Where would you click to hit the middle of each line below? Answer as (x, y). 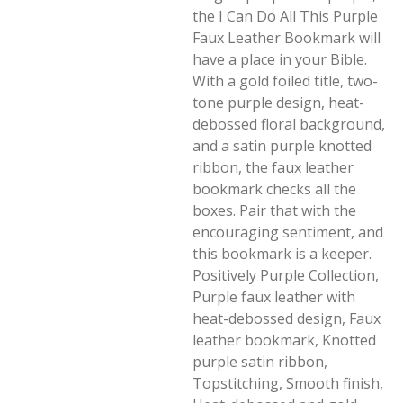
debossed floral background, (289, 124)
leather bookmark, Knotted (284, 340)
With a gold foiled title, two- (285, 81)
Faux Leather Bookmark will (287, 38)
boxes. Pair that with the (274, 210)
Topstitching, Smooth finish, (288, 383)
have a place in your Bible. (280, 59)
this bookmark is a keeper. (284, 254)
